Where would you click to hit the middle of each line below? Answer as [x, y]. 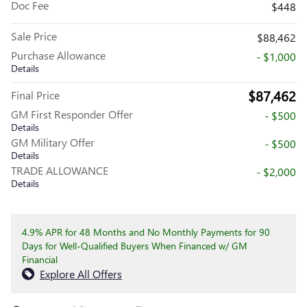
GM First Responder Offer [72, 114]
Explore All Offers [81, 273]
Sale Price [34, 36]
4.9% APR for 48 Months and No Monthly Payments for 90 [146, 232]
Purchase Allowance [58, 55]
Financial [40, 259]
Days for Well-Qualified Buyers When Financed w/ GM [135, 245]
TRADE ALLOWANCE [60, 170]
